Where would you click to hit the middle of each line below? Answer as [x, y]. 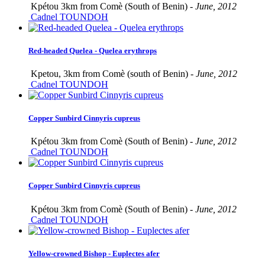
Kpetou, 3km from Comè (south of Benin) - [112, 73]
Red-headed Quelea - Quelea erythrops [93, 50]
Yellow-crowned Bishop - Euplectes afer [94, 253]
